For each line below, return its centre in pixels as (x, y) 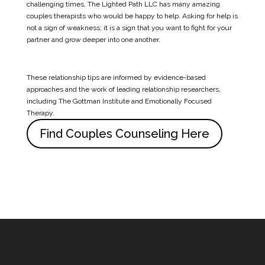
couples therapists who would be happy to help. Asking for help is (132, 16)
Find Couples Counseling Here (124, 133)
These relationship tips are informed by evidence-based (116, 77)
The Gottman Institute (94, 101)
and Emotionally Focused (170, 101)
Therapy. (40, 113)
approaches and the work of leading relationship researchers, (123, 89)
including (42, 101)
